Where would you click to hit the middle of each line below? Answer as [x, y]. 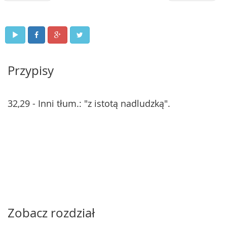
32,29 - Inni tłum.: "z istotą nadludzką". [89, 103]
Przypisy [31, 70]
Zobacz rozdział [51, 213]
